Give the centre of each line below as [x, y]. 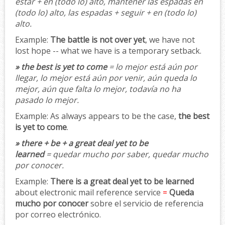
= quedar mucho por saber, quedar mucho [126, 154]
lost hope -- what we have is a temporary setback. [108, 50]
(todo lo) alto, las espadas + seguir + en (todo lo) [106, 12]
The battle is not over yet [98, 39]
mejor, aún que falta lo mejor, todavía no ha [98, 89]
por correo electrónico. [58, 214]
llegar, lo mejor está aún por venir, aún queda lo [106, 78]
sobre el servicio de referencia [146, 203]
